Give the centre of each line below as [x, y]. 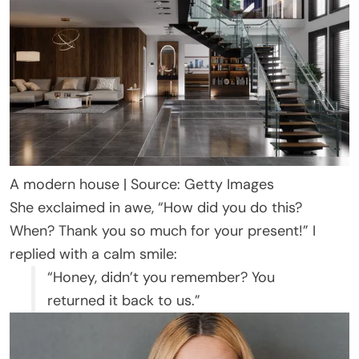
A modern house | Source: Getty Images [142, 184]
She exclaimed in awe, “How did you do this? [156, 207]
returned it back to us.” [124, 300]
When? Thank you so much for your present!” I [163, 230]
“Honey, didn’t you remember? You [161, 277]
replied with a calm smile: [93, 254]
